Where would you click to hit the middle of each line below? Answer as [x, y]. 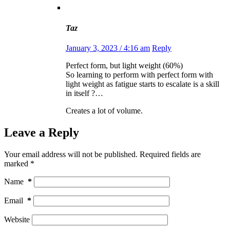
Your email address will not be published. [71, 154]
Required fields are [170, 154]
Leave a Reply [42, 132]
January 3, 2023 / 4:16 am [108, 48]
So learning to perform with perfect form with [139, 74]
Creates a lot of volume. [104, 110]
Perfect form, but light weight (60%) [124, 65]
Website [17, 219]
